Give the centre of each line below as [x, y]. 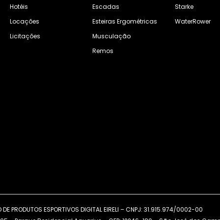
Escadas [106, 6]
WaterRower [193, 21]
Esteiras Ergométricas [125, 21]
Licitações [25, 36]
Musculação [111, 36]
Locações [25, 21]
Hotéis [19, 6]
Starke [184, 6]
